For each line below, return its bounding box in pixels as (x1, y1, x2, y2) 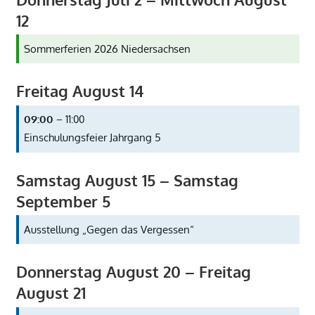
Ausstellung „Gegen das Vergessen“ (24, 222, 194, 236)
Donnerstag (15, 262, 102, 282)
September (15, 191, 98, 211)
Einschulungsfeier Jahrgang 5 (24, 131, 161, 145)
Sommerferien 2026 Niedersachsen (24, 41, 191, 56)
